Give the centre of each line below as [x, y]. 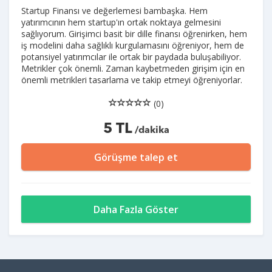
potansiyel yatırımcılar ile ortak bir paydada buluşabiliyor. [131, 57]
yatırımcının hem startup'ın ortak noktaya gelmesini [121, 22]
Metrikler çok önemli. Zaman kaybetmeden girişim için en [133, 68]
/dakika [151, 131]
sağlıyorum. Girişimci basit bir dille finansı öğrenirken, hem [134, 34]
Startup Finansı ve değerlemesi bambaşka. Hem [114, 11]
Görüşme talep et [136, 157]
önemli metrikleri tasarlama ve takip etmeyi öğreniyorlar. [132, 80]
